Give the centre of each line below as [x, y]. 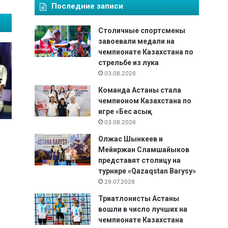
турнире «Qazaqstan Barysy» [147, 171]
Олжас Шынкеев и [131, 139]
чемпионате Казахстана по [146, 52]
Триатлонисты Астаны [139, 199]
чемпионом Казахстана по [145, 101]
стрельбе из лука [129, 63]
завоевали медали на [136, 41]
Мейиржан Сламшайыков [144, 150]
